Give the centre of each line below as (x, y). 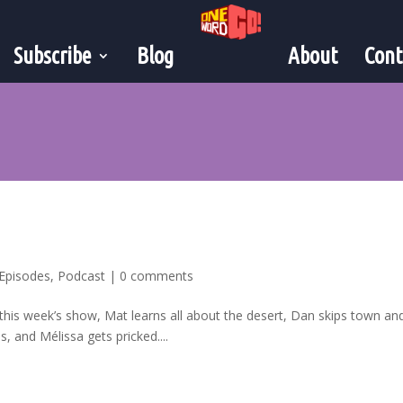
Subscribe (53, 56)
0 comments (157, 275)
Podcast (82, 275)
